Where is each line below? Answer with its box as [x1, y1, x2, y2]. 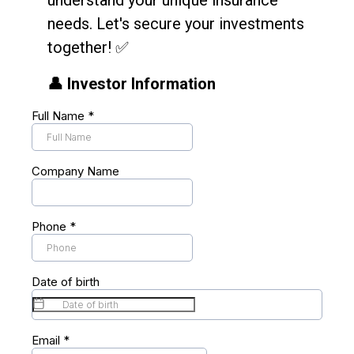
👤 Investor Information [47, 74, 216, 93]
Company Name [32, 164, 119, 179]
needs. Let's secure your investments [47, 14, 304, 33]
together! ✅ [47, 38, 129, 57]
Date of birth [32, 274, 100, 289]
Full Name [32, 108, 88, 123]
